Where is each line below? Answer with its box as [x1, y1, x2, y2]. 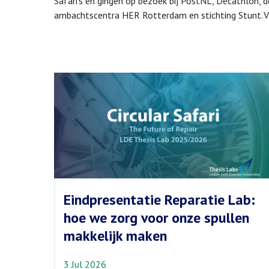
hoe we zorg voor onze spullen [64, 208, 250, 227]
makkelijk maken [64, 226, 168, 245]
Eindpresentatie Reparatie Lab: [64, 190, 256, 209]
